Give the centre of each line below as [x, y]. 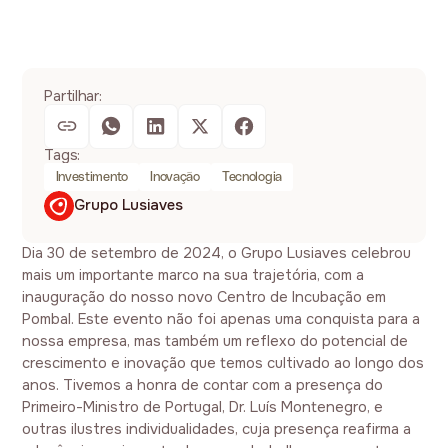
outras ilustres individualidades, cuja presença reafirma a [217, 430]
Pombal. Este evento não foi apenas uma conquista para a [221, 320]
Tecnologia [252, 176]
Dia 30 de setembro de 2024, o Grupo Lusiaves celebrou [217, 254]
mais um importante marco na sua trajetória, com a [193, 276]
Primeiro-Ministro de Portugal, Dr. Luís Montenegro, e [203, 408]
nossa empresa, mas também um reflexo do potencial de [215, 342]
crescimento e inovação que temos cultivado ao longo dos [223, 364]
